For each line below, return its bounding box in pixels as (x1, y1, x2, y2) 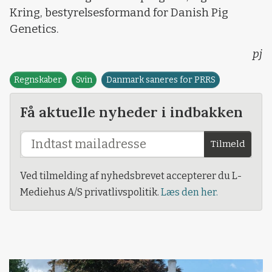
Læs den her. (161, 186, 218, 198)
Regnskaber (14, 74, 63, 85)
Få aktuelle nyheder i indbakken (20, 102, 243, 121)
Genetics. (10, 22, 59, 36)
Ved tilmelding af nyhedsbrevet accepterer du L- (20, 169, 242, 182)
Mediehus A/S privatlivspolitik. (20, 186, 161, 198)
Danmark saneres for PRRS (106, 74, 216, 85)
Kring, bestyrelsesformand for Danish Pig (10, 5, 228, 19)
